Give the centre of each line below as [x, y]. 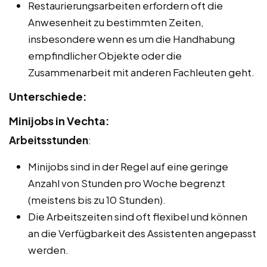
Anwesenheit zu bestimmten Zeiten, [116, 22]
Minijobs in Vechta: [59, 120]
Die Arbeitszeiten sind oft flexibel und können [138, 216]
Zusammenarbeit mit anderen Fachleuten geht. [141, 72]
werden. [48, 249]
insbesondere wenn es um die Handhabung [131, 38]
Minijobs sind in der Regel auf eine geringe [128, 166]
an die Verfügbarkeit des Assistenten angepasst [142, 233]
